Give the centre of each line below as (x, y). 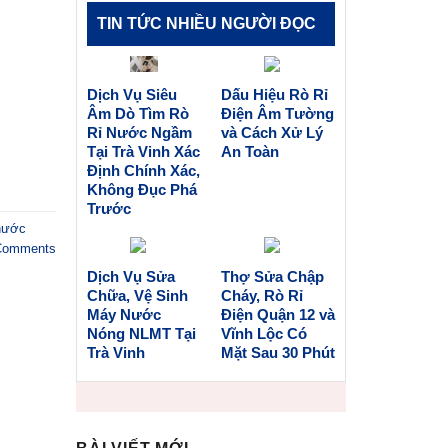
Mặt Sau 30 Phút (277, 352)
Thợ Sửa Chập (272, 276)
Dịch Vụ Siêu (131, 94)
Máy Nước (123, 314)
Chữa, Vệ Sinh (137, 295)
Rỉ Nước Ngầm (139, 132)
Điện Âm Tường (277, 113)
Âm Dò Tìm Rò (137, 113)
